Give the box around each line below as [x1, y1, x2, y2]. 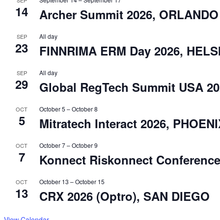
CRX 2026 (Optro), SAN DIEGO [39, 187, 210, 204]
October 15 [75, 177, 105, 186]
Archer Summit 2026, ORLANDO [39, 5, 219, 23]
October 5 [39, 104, 65, 113]
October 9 [72, 140, 98, 149]
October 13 [39, 177, 69, 186]
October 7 [39, 140, 65, 149]
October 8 [72, 104, 98, 113]
